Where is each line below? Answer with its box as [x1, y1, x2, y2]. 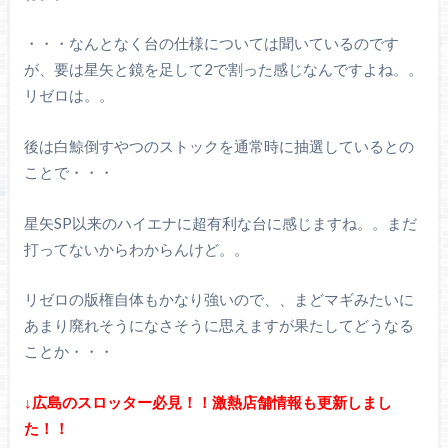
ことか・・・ [23, 342, 114, 361]
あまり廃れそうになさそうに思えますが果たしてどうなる [23, 316, 414, 335]
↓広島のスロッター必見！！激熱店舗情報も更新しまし [23, 392, 392, 411]
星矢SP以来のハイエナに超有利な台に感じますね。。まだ [23, 213, 417, 232]
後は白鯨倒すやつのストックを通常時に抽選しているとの [23, 137, 414, 155]
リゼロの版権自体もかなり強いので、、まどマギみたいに [23, 290, 414, 309]
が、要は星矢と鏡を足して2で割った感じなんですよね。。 [23, 60, 423, 79]
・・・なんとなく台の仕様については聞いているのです [23, 34, 399, 53]
